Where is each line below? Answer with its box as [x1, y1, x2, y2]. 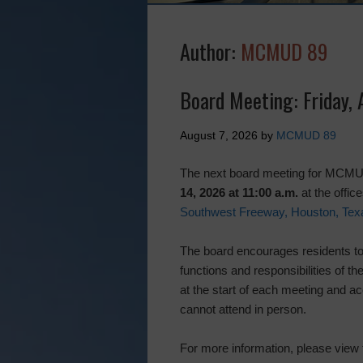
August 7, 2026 [180, 129, 258, 142]
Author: [180, 36, 241, 67]
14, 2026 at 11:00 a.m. [180, 186, 298, 199]
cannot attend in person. [180, 302, 306, 316]
